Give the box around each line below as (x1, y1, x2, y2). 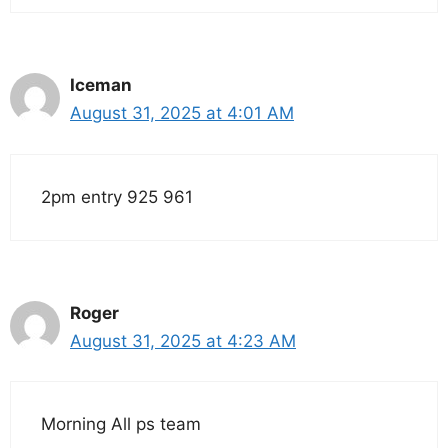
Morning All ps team (41, 414, 201, 435)
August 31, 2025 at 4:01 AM (70, 103, 294, 124)
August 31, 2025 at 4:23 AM (70, 330, 296, 351)
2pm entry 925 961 (41, 186, 193, 207)
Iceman (70, 75, 132, 96)
